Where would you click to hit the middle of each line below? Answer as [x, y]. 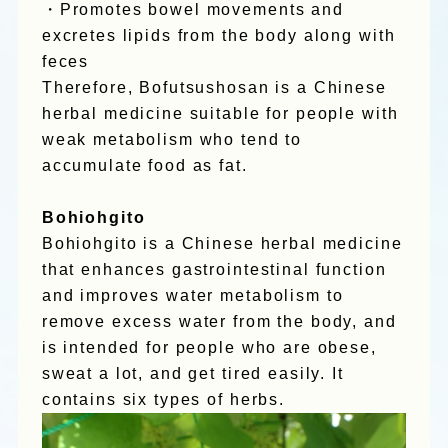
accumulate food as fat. [144, 166]
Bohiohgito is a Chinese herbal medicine [222, 244]
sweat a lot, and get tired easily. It [192, 374]
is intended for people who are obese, [209, 348]
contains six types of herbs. [163, 400]
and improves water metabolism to [192, 296]
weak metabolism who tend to [172, 140]
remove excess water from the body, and [219, 322]
